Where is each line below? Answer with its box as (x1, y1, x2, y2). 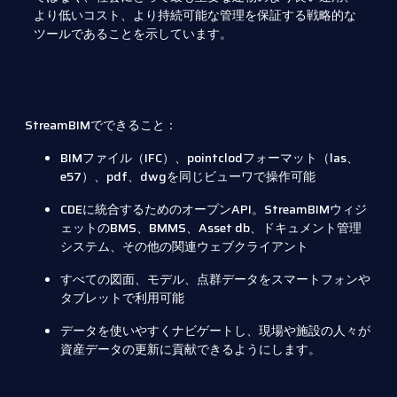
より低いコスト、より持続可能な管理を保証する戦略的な (34, 4, 356, 25)
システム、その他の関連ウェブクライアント (60, 237, 308, 257)
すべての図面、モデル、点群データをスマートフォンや (60, 269, 370, 290)
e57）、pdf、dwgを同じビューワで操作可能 (60, 167, 315, 187)
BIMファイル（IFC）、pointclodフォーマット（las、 (60, 148, 359, 168)
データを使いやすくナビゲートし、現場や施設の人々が (60, 321, 370, 341)
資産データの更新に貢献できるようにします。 (60, 339, 321, 360)
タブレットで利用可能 (60, 288, 184, 308)
